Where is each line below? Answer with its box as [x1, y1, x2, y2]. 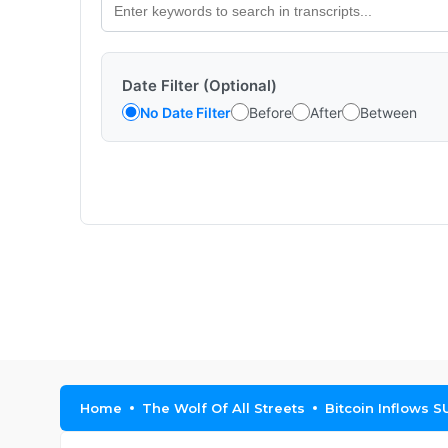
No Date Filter [140, 103, 231, 121]
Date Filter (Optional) [122, 76, 277, 95]
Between [360, 103, 417, 121]
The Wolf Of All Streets [142, 400, 305, 416]
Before [249, 103, 292, 121]
